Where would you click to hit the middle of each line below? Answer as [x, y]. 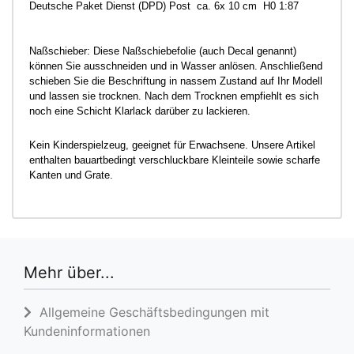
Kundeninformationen [87, 331]
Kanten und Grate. [71, 175]
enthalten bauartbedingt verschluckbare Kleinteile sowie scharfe [175, 160]
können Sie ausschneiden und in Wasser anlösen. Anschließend [176, 66]
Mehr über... [69, 273]
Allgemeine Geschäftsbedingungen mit [151, 312]
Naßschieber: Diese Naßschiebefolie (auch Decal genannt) [163, 51]
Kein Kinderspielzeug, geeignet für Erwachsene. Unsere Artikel [172, 145]
